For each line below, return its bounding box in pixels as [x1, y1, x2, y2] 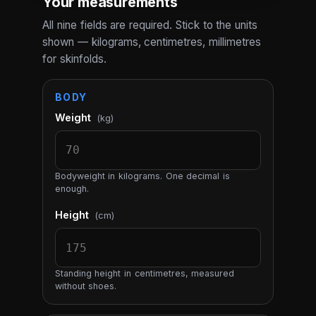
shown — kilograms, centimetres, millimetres [42, 35, 262, 49]
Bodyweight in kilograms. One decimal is [54, 170, 230, 181]
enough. [54, 183, 89, 194]
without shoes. [54, 281, 117, 292]
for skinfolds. [42, 51, 107, 66]
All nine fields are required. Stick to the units [42, 18, 258, 32]
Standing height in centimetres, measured [54, 268, 235, 279]
